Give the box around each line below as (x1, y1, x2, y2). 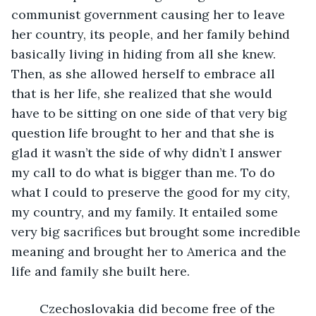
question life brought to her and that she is (11, 124, 278, 141)
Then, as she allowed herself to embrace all (11, 65, 279, 82)
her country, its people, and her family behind (11, 25, 293, 42)
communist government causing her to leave (11, 6, 288, 23)
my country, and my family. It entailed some (11, 203, 281, 220)
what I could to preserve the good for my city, (11, 183, 293, 200)
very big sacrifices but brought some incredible (11, 223, 304, 240)
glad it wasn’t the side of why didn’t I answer (11, 144, 285, 161)
